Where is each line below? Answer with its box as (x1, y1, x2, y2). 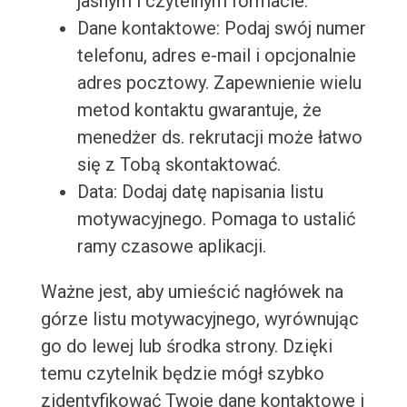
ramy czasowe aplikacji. (76, 235, 266, 258)
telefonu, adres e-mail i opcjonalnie (76, 45, 356, 67)
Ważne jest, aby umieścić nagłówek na (40, 281, 343, 303)
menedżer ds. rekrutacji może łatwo (76, 126, 362, 149)
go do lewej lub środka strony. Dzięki (40, 335, 333, 358)
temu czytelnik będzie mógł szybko (40, 362, 324, 385)
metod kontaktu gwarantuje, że (76, 99, 322, 122)
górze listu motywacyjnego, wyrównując (40, 308, 359, 331)
